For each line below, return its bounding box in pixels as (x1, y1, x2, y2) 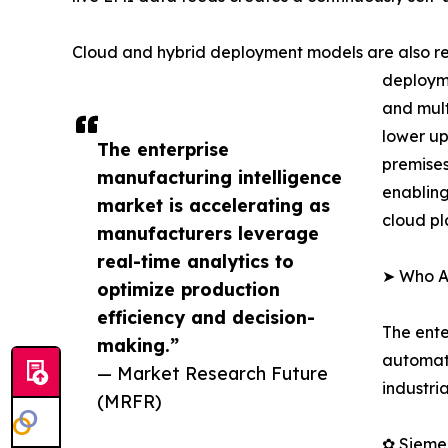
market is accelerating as (97, 193, 330, 216)
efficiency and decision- (97, 305, 315, 328)
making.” (97, 333, 179, 356)
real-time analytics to (97, 249, 294, 272)
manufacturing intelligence (97, 165, 342, 188)
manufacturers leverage (97, 221, 319, 244)
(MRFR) (97, 389, 162, 412)
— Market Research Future (97, 361, 328, 384)
